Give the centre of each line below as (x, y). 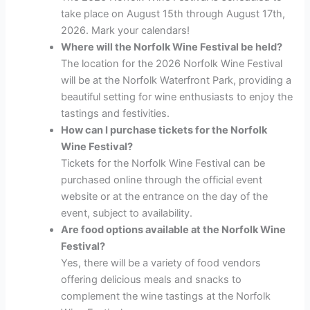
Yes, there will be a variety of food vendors (161, 263)
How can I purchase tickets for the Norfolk (164, 130)
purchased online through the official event (162, 180)
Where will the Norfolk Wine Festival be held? (172, 47)
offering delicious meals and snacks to (152, 279)
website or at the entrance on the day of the (165, 196)
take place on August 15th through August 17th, (173, 13)
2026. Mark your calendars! (126, 30)
